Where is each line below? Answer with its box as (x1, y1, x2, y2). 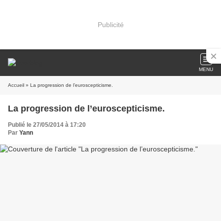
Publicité (97, 20, 124, 29)
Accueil (8, 82, 24, 88)
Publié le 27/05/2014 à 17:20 (8, 121, 86, 128)
